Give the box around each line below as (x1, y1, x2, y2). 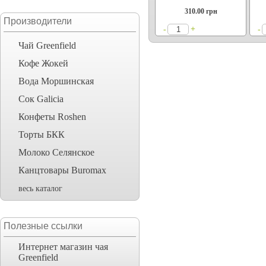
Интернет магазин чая (18, 242, 108, 252)
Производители (4, 16, 72, 26)
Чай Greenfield (18, 40, 76, 50)
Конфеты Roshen (18, 112, 86, 122)
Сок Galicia (18, 94, 64, 104)
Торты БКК (18, 129, 65, 140)
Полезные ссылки (4, 221, 83, 231)
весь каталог (18, 184, 62, 193)
